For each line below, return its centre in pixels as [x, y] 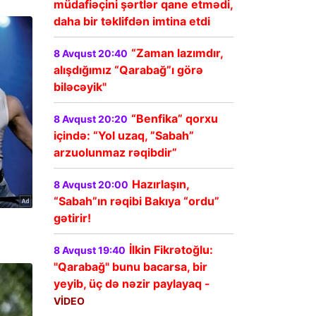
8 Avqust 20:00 [91, 185]
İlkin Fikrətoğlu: [171, 250]
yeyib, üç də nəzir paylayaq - [132, 284]
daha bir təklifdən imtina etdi [132, 22]
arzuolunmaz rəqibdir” [115, 153]
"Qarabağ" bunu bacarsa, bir [130, 267]
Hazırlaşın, [160, 184]
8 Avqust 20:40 [91, 54]
